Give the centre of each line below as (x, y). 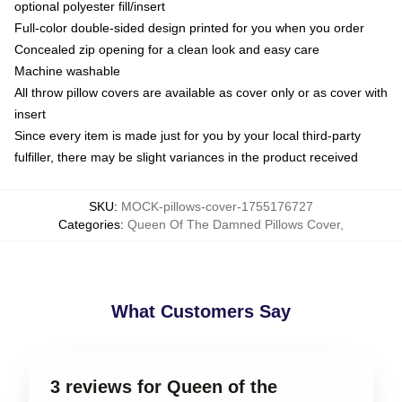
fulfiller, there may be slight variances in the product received (186, 157)
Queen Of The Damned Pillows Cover (234, 224)
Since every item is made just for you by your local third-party (188, 135)
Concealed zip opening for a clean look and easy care (167, 49)
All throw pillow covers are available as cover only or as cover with (201, 92)
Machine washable (67, 71)
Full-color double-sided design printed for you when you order (189, 28)
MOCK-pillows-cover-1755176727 (217, 206)
